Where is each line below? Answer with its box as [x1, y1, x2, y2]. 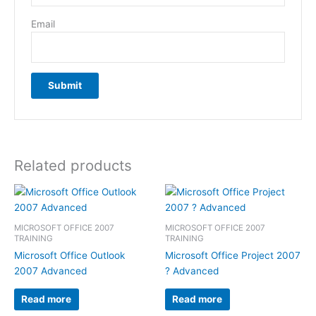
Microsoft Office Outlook [14, 250, 125, 262]
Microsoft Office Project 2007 [165, 250, 300, 262]
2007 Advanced [14, 265, 87, 277]
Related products [14, 157, 132, 175]
